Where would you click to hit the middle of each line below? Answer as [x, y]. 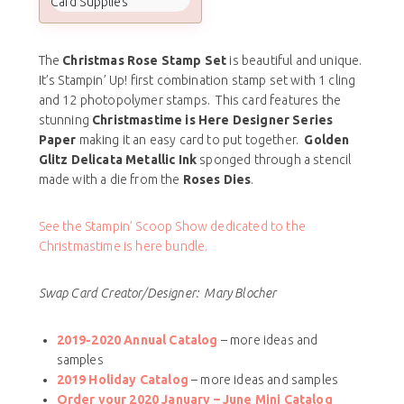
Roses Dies [217, 179]
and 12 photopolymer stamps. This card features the [190, 100]
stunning [65, 119]
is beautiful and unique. [294, 60]
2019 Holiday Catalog [122, 379]
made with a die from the [110, 179]
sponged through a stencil [274, 159]
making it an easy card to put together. [190, 139]
